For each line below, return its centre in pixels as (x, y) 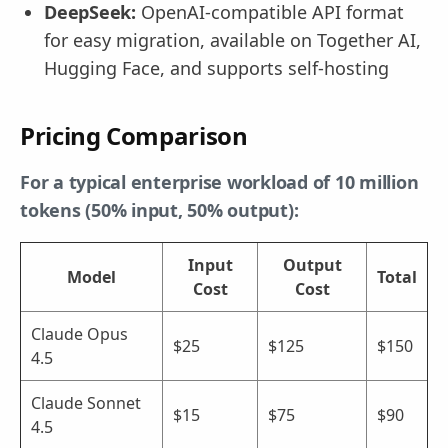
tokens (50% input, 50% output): (159, 209)
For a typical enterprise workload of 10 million (219, 181)
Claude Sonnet (86, 402)
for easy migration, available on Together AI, (232, 39)
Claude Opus (79, 333)
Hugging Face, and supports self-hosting (216, 67)
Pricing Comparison (134, 135)
